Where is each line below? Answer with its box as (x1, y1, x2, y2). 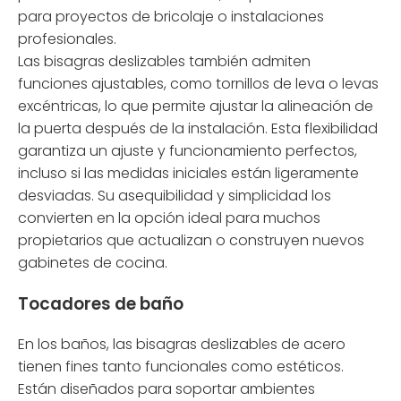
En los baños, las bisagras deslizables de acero (18, 334, 346, 355)
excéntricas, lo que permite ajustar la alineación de (18, 95, 373, 116)
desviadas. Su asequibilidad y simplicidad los (18, 184, 331, 206)
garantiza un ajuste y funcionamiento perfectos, (18, 140, 357, 161)
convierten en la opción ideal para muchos (18, 207, 320, 228)
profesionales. (18, 28, 116, 49)
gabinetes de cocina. (18, 252, 167, 273)
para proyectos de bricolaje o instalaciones (18, 5, 324, 27)
